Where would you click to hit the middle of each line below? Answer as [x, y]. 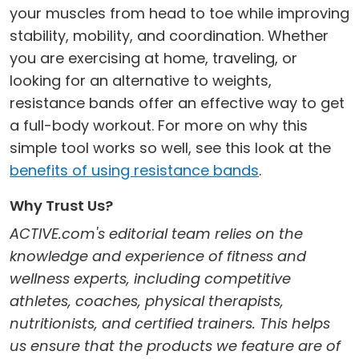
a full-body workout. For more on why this [159, 125]
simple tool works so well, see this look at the [170, 147]
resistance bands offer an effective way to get [177, 103]
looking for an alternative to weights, [141, 80]
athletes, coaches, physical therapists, [147, 301]
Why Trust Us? [61, 205]
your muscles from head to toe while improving [179, 13]
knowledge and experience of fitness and [158, 256]
